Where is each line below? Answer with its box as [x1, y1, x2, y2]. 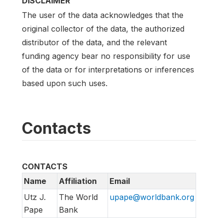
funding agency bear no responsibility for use [22, 51, 190, 61]
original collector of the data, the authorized [22, 24, 184, 34]
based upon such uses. [22, 78, 108, 89]
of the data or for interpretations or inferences [22, 65, 194, 75]
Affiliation [59, 176, 97, 186]
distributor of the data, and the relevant [22, 37, 167, 48]
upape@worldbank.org [109, 192, 194, 202]
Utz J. [24, 192, 46, 202]
